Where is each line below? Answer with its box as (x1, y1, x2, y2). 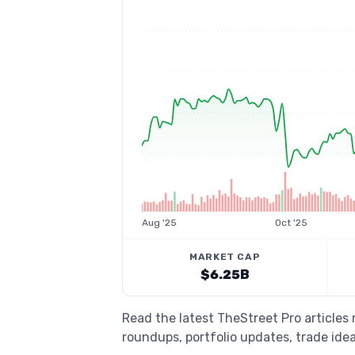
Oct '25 (274, 217, 307, 228)
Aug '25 (142, 217, 177, 228)
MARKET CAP (189, 251, 261, 262)
